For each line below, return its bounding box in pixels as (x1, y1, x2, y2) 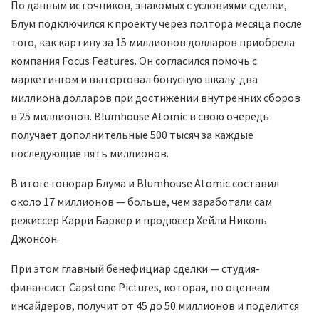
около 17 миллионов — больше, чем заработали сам (11, 194, 272, 209)
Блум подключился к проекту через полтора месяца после (11, 16, 302, 31)
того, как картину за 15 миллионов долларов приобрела (11, 35, 295, 50)
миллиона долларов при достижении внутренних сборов (11, 90, 300, 105)
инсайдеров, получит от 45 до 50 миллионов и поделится (11, 298, 299, 313)
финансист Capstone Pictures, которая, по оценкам (11, 280, 270, 295)
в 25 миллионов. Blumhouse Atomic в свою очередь (11, 109, 269, 124)
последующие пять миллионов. (11, 146, 169, 161)
